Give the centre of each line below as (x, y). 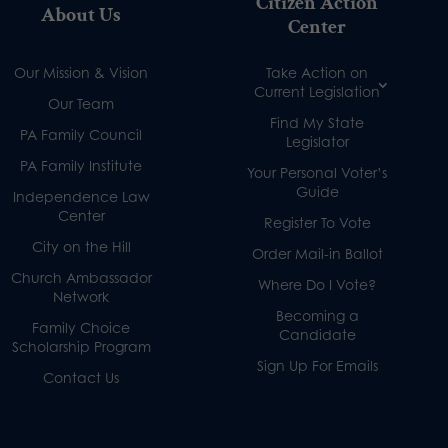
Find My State (317, 122)
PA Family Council (81, 134)
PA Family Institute (81, 165)
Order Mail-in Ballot (317, 253)
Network (81, 296)
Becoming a (317, 315)
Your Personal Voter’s (317, 172)
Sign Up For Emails (317, 365)
